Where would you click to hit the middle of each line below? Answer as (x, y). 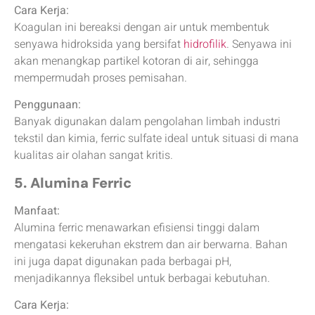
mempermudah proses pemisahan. (101, 78)
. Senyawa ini (259, 44)
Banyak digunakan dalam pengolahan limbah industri (147, 122)
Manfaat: (37, 211)
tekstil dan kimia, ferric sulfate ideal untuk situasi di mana (156, 139)
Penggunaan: (47, 105)
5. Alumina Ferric (73, 182)
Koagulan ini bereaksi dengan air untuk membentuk (142, 27)
